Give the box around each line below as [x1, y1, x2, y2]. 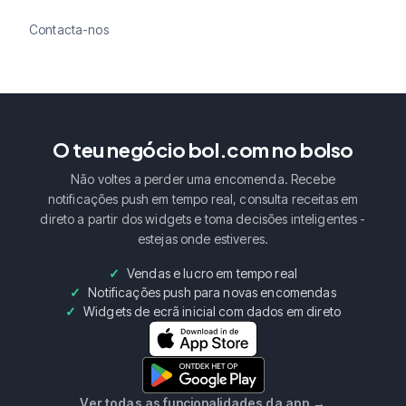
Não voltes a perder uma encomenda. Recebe [71, 170, 335, 187]
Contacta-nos [29, 22, 109, 38]
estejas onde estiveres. [137, 230, 269, 246]
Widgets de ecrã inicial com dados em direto [82, 303, 342, 319]
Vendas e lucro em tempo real [127, 265, 297, 281]
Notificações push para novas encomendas [88, 284, 336, 300]
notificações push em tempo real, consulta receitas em [47, 190, 359, 207]
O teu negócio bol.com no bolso [53, 136, 353, 162]
